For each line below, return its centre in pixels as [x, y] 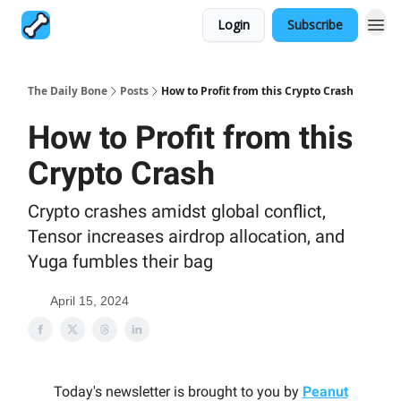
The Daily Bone [68, 91]
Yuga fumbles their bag [120, 261]
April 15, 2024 [90, 301]
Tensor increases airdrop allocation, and [186, 236]
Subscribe [315, 25]
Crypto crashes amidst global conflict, [177, 211]
